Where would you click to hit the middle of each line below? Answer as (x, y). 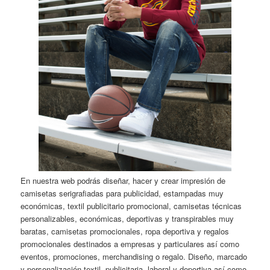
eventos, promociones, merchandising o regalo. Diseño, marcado (134, 256)
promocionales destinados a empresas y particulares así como (130, 243)
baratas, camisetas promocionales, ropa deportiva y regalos (125, 231)
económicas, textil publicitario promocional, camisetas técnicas (131, 206)
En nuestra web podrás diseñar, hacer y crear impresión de (123, 180)
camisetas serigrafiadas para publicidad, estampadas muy (122, 193)
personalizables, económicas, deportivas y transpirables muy (127, 218)
